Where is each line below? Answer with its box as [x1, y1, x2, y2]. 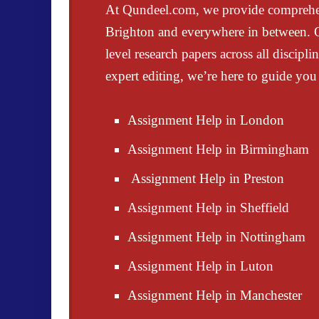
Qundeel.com [122, 2, 196, 17]
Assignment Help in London [127, 113, 284, 127]
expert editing [105, 68, 180, 83]
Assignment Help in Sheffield [127, 200, 289, 215]
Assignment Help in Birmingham [127, 142, 309, 157]
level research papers [105, 46, 216, 61]
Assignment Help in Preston [127, 171, 284, 186]
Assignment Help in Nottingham [127, 229, 305, 244]
